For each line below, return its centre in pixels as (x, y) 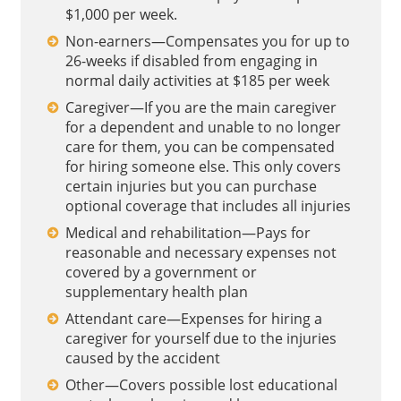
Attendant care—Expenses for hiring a (193, 319)
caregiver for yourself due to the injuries (200, 338)
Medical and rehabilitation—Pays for (188, 233)
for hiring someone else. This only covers (203, 166)
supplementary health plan (156, 292)
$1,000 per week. (121, 14)
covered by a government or (161, 272)
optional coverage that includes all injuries (208, 206)
